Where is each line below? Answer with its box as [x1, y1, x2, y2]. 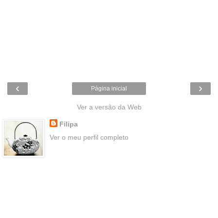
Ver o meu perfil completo [49, 133, 128, 142]
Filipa [59, 120, 78, 128]
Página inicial [91, 85, 127, 92]
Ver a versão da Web [76, 103, 142, 111]
